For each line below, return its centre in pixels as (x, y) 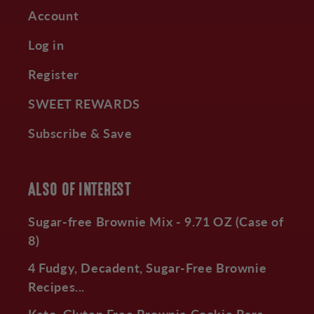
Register (54, 74)
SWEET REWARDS (84, 103)
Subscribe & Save (80, 133)
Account (54, 15)
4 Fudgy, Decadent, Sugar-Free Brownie (148, 267)
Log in (46, 45)
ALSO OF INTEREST (80, 191)
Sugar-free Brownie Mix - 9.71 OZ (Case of (156, 221)
